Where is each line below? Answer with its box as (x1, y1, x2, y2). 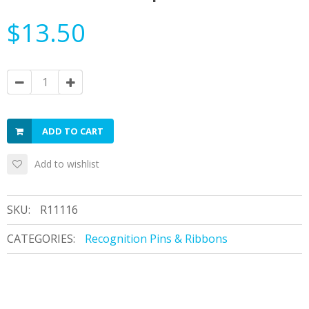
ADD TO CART (42, 125, 103, 137)
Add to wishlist (34, 157, 99, 170)
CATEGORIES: (7, 231, 75, 246)
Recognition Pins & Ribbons (85, 231, 228, 246)
